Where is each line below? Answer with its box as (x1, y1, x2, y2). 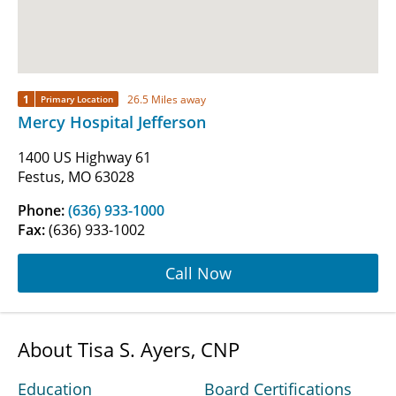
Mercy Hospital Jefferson (18, 111, 206, 133)
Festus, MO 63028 (18, 167, 134, 187)
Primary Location (41, 93, 113, 106)
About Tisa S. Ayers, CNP (18, 336, 240, 363)
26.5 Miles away (127, 91, 206, 107)
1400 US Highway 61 (18, 148, 151, 168)
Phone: (18, 201, 68, 221)
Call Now (164, 262, 232, 284)
